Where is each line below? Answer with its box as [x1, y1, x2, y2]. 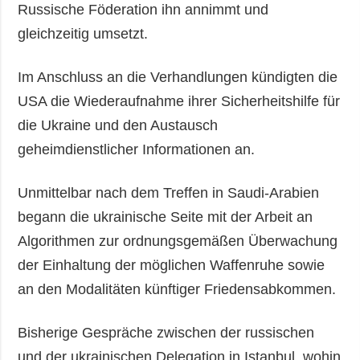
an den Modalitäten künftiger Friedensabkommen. [18, 280, 337, 297]
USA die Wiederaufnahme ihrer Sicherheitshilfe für [18, 92, 341, 109]
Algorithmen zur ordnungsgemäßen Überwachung [18, 232, 338, 249]
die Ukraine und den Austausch [18, 117, 219, 133]
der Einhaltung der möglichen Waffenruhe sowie [18, 256, 325, 273]
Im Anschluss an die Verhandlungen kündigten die [18, 68, 338, 85]
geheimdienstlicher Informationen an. [18, 141, 256, 157]
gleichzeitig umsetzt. [18, 25, 149, 42]
